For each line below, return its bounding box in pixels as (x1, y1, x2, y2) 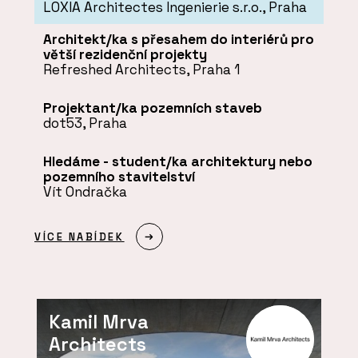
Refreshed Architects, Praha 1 (42, 61, 240, 79)
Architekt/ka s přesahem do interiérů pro (42, 30, 314, 49)
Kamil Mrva (49, 309, 149, 334)
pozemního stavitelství (42, 167, 195, 185)
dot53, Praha (42, 113, 127, 132)
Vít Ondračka (42, 182, 127, 201)
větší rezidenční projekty (42, 46, 207, 64)
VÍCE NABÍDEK (34, 229, 125, 244)
